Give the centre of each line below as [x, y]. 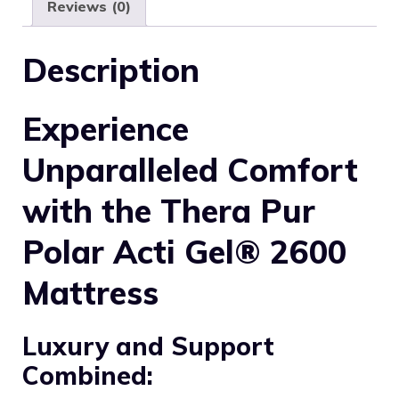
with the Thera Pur [169, 211]
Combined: [88, 376]
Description [111, 70]
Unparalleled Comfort [190, 170]
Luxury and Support [148, 346]
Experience [106, 129]
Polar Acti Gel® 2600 [184, 252]
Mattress [90, 293]
